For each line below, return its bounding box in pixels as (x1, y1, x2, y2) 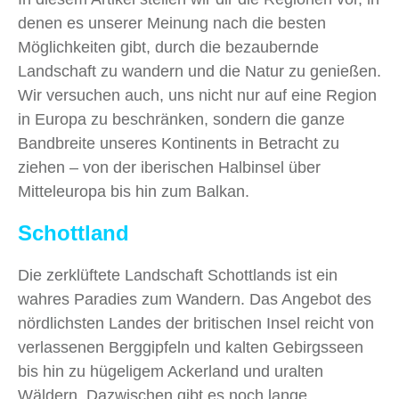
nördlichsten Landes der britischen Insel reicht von (18, 314, 374, 333)
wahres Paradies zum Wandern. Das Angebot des (18, 290, 371, 309)
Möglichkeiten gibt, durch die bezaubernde (18, 38, 319, 57)
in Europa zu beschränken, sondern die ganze (18, 110, 345, 129)
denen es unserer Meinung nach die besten (18, 14, 326, 33)
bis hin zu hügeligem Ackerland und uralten (18, 362, 323, 381)
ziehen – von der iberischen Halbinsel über (18, 159, 321, 177)
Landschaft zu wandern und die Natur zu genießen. (18, 62, 381, 81)
